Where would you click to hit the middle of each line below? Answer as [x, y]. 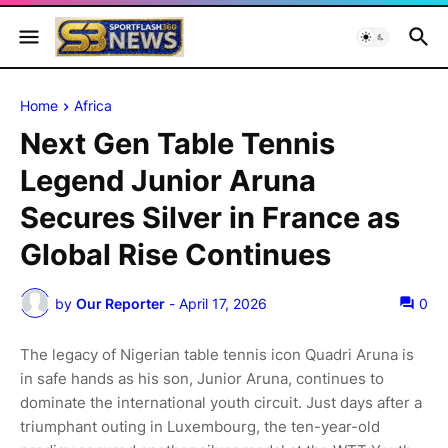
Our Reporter [120, 303]
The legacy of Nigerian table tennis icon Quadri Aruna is [217, 355]
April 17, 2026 [223, 303]
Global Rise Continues [175, 255]
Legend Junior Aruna [168, 181]
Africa [93, 105]
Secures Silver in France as [210, 218]
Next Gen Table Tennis [177, 144]
